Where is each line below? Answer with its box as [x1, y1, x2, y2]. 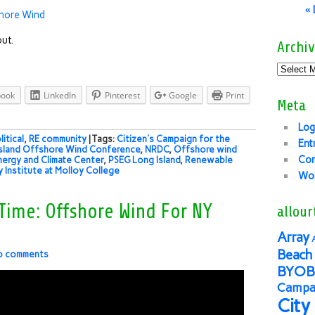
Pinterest [105, 89, 140, 101]
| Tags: [89, 134, 117, 144]
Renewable [185, 155, 233, 165]
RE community [29, 134, 86, 144]
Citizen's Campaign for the [117, 134, 230, 144]
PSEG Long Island [108, 155, 180, 165]
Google [169, 89, 197, 101]
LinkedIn [44, 89, 76, 101]
